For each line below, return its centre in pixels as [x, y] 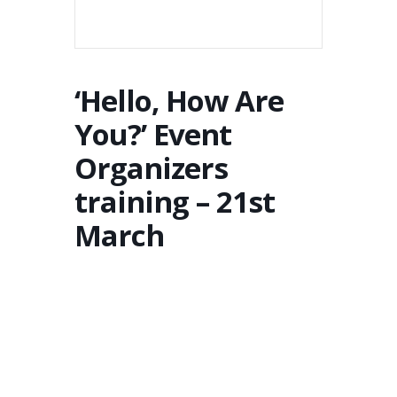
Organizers [151, 168]
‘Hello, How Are [179, 101]
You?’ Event [153, 134]
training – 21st [175, 202]
